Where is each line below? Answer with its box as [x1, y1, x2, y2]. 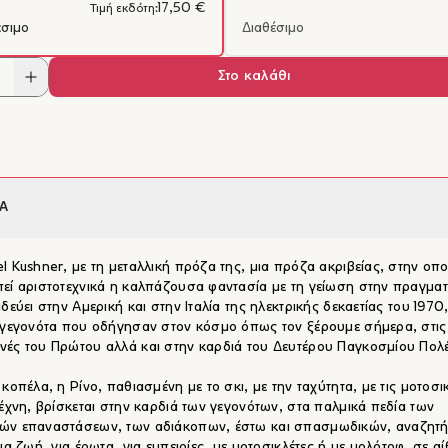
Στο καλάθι [217, 70, 291, 83]
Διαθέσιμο [242, 22, 304, 35]
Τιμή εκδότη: [90, 3, 158, 15]
